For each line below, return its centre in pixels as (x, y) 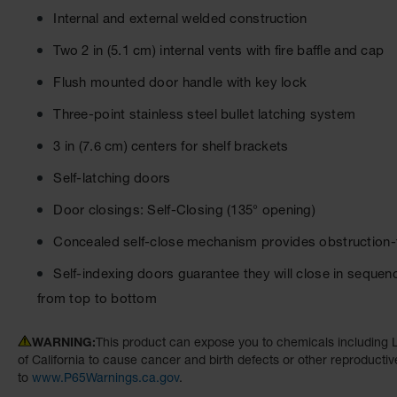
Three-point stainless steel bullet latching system (203, 115)
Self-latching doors (110, 179)
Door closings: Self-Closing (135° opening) (183, 211)
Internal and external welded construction (179, 19)
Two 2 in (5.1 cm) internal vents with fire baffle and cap (217, 51)
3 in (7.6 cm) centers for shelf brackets (169, 147)
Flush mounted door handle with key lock (179, 83)
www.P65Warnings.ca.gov (105, 379)
